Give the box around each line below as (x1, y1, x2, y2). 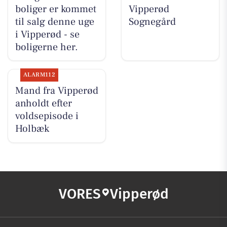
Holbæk (15, 122, 49, 136)
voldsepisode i (15, 109, 79, 123)
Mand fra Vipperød (15, 84, 98, 98)
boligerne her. (15, 40, 78, 54)
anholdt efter (15, 97, 72, 110)
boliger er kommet (15, 2, 96, 16)
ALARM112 (23, 71, 56, 79)
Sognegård (128, 15, 176, 28)
